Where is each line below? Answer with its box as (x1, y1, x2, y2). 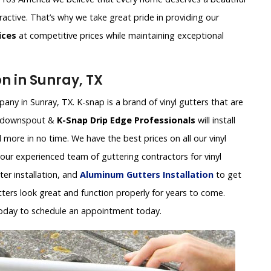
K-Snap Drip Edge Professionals (57, 114, 195, 126)
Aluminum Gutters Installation (80, 169, 214, 181)
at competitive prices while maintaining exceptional (16, 30, 224, 42)
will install (195, 114, 235, 126)
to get (214, 169, 241, 181)
